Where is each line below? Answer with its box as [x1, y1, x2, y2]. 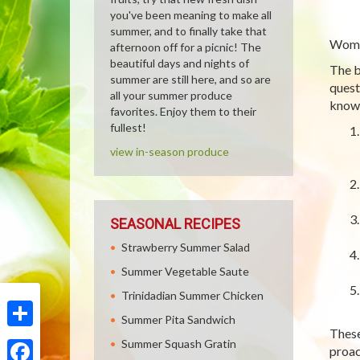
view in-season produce [110, 145, 229, 158]
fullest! [110, 121, 146, 134]
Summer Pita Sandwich [121, 313, 235, 326]
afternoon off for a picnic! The [110, 40, 261, 54]
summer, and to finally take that [110, 24, 267, 38]
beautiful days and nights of [110, 56, 249, 70]
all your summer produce [110, 88, 232, 102]
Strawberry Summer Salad [121, 240, 250, 254]
